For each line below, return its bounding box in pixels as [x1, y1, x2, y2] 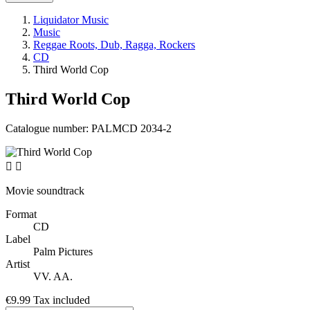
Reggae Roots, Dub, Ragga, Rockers [33, 39, 195, 51]
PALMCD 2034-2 [91, 122, 172, 135]
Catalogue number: [6, 122, 91, 135]
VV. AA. [33, 271, 73, 283]
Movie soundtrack [6, 185, 84, 197]
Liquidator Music [33, 14, 109, 26]
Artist [6, 258, 30, 271]
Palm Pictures [33, 246, 93, 258]
